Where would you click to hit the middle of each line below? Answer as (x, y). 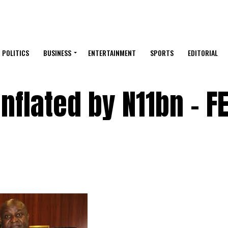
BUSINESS (57, 53)
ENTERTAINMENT (112, 53)
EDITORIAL (203, 53)
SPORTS (162, 53)
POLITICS (16, 53)
